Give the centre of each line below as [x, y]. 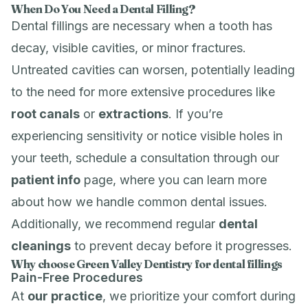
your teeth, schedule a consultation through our [145, 158]
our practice [65, 296]
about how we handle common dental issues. [139, 202]
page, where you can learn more [174, 180]
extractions [133, 114]
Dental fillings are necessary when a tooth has [142, 26]
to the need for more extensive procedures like [143, 92]
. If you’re [196, 114]
